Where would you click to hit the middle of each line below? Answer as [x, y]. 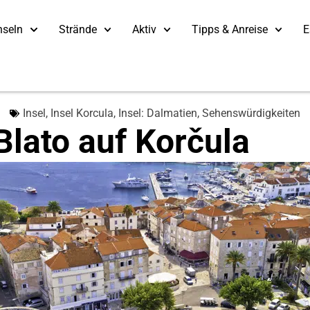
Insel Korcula [82, 113]
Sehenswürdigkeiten [251, 113]
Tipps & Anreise [230, 29]
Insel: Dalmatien [158, 113]
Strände [77, 29]
